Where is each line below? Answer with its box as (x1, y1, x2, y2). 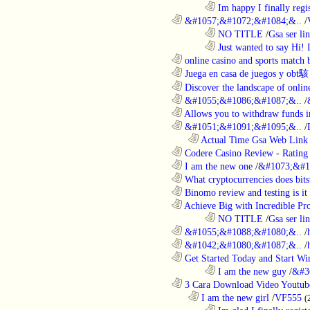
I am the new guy (215, 265, 286, 277)
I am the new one (182, 160, 253, 172)
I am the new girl (199, 291, 269, 303)
